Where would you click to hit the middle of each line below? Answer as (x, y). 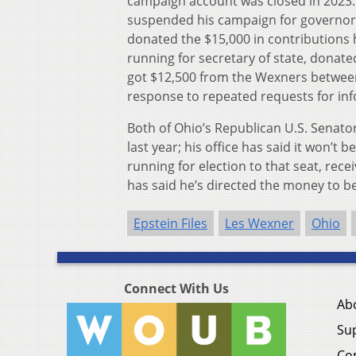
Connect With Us (176, 289)
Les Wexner (259, 224)
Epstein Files (170, 224)
